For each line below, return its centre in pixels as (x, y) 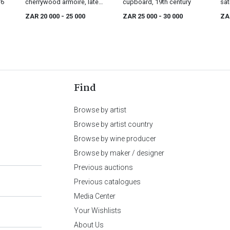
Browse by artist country (113, 124)
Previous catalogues (107, 182)
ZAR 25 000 (141, 16)
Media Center (95, 196)
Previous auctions (103, 168)
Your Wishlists (98, 211)
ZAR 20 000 (43, 16)
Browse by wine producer (115, 139)
